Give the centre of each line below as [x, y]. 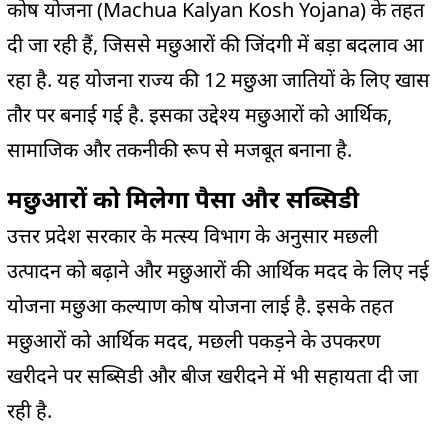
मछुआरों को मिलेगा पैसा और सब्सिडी [183, 198]
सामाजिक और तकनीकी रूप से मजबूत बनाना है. [179, 149]
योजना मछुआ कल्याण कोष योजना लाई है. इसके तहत [200, 305]
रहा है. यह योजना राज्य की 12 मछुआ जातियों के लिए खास [218, 79]
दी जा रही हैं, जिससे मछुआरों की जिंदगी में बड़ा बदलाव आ [215, 44]
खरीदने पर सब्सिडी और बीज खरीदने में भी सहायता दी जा [212, 375]
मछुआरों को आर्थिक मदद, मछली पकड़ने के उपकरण [193, 340]
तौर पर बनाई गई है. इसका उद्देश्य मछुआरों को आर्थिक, [199, 114]
